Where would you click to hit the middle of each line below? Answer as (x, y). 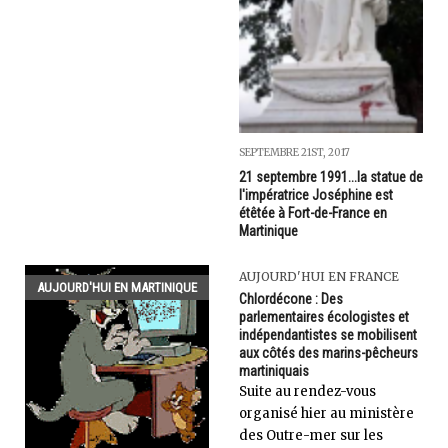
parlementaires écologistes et (324, 317)
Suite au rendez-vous (307, 392)
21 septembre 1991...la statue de (331, 177)
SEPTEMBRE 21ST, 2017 (294, 153)
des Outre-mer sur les (311, 436)
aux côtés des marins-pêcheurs (328, 353)
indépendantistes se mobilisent (328, 335)
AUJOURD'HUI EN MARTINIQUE (117, 288)
